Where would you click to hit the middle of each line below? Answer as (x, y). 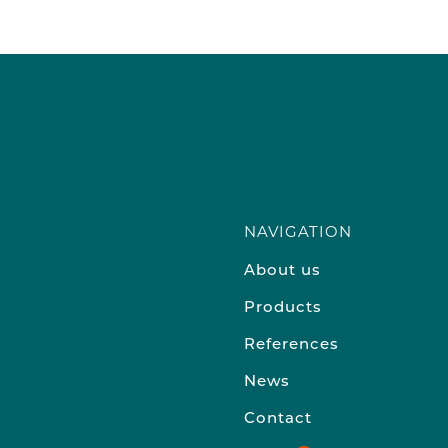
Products (282, 308)
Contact (277, 419)
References (291, 345)
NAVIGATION (297, 231)
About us (282, 271)
